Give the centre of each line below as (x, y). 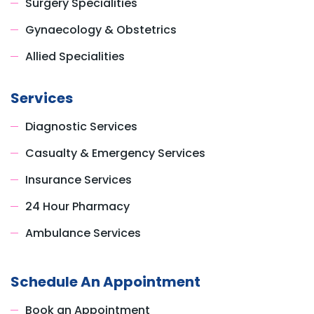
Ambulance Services (83, 233)
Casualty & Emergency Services (115, 153)
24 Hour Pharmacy (77, 206)
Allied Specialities (75, 56)
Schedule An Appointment (105, 281)
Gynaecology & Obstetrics (101, 29)
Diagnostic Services (81, 126)
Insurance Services (78, 179)
